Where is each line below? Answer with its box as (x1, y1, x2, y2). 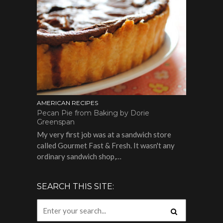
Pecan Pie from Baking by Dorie (37, 109, 149, 118)
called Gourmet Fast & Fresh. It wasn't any (37, 141, 175, 150)
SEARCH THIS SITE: (37, 182, 114, 192)
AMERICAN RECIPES (37, 99, 98, 107)
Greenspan (37, 117, 75, 127)
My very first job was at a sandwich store (37, 130, 171, 139)
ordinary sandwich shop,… (37, 152, 121, 161)
